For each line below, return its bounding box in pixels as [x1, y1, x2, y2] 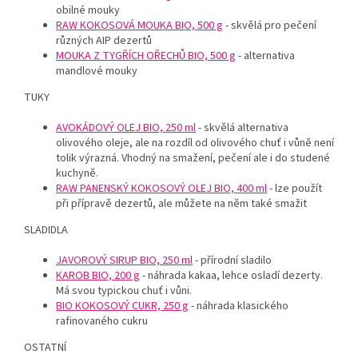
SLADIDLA [24, 222, 68, 239]
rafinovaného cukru [56, 313, 148, 330]
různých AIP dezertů [56, 33, 152, 50]
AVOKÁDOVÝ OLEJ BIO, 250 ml [56, 120, 196, 137]
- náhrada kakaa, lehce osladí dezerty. [140, 268, 323, 284]
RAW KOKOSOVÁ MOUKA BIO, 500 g [56, 18, 223, 34]
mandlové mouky [56, 63, 137, 80]
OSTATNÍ [24, 340, 66, 356]
